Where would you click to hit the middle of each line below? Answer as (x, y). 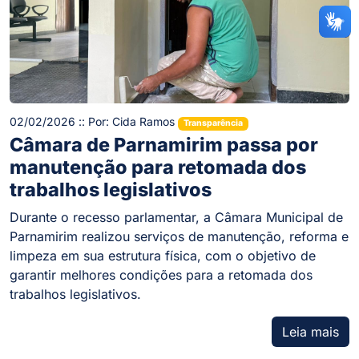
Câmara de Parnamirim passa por (164, 145)
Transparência (213, 123)
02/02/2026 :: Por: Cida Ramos (94, 122)
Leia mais (311, 332)
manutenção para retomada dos (158, 167)
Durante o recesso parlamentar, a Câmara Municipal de (176, 217)
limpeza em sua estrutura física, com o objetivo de (163, 256)
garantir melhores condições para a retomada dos (161, 275)
